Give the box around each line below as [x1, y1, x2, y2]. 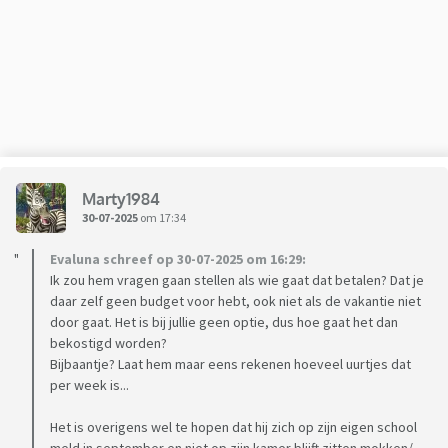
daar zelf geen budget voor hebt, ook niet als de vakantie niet [50, 292, 421, 311]
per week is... [50, 376, 129, 395]
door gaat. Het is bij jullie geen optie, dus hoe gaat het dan [50, 313, 398, 332]
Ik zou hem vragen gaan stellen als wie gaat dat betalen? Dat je [50, 271, 424, 290]
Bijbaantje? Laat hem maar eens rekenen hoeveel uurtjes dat [50, 355, 411, 374]
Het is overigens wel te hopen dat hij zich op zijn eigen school [50, 418, 417, 437]
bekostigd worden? [50, 334, 167, 353]
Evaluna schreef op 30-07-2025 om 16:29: [50, 250, 306, 269]
